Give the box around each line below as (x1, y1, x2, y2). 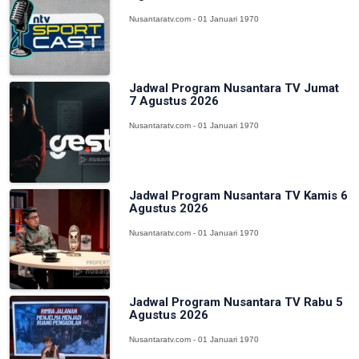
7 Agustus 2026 (129, 94, 220, 109)
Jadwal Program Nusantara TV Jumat (129, 81, 340, 96)
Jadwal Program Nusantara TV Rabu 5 (129, 294, 344, 309)
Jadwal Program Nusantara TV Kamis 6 (129, 188, 349, 203)
